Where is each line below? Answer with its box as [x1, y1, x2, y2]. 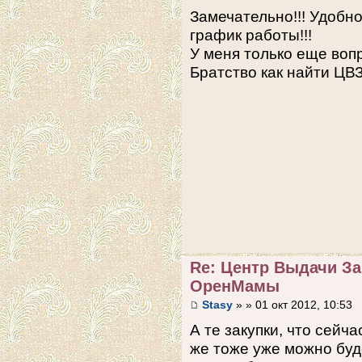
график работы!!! [190, 27, 312, 44]
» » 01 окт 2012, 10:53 [233, 299, 352, 312]
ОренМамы [190, 276, 280, 295]
